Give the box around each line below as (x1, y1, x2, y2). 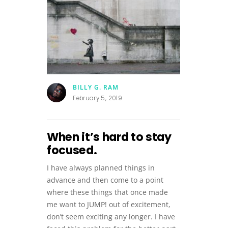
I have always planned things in (47, 163, 155, 173)
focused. (47, 142, 97, 159)
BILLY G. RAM (73, 83, 119, 91)
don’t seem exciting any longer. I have (47, 212, 175, 222)
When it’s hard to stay (47, 129, 172, 146)
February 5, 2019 (73, 94, 122, 103)
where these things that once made (47, 187, 168, 197)
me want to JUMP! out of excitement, (47, 199, 170, 210)
